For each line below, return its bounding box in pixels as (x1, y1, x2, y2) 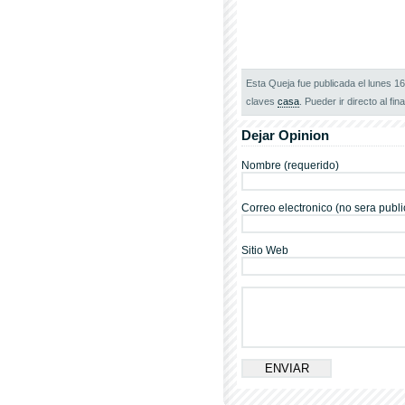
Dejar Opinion (241, 127, 329, 143)
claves (246, 96, 278, 107)
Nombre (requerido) (241, 159, 339, 172)
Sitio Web (241, 244, 288, 257)
